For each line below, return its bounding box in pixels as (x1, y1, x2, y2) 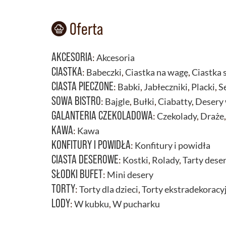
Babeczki (86, 66, 122, 78)
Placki (191, 81, 215, 92)
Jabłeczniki (144, 81, 188, 92)
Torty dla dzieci (79, 183, 138, 195)
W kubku (74, 198, 109, 209)
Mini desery (107, 168, 153, 180)
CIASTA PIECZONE (51, 79, 114, 93)
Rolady (152, 154, 179, 165)
